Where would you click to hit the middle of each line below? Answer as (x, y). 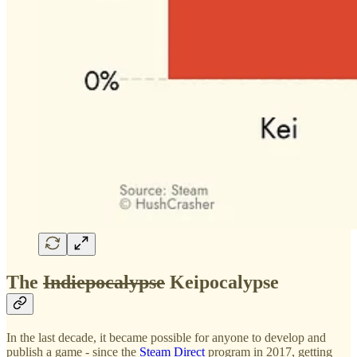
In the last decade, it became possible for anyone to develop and (166, 337)
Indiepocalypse (104, 282)
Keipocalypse (222, 282)
